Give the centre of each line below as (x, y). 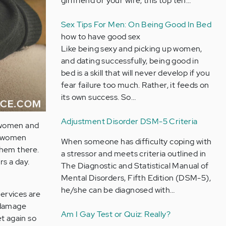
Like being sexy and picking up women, (131, 49)
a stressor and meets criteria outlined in (133, 154)
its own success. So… (98, 97)
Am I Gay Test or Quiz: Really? (116, 214)
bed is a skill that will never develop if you (135, 73)
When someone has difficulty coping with (136, 142)
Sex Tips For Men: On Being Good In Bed (136, 24)
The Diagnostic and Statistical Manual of (134, 166)
